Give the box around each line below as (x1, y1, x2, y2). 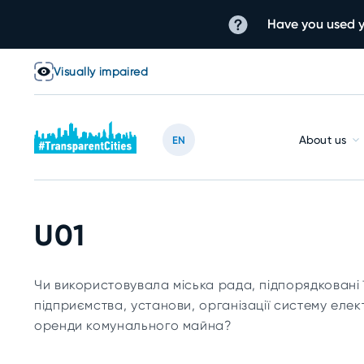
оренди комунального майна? (34, 318, 232, 333)
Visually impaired (54, 65, 149, 78)
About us (298, 133, 347, 146)
